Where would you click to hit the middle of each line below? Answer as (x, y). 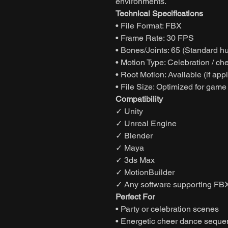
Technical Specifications (159, 13)
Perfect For (135, 196)
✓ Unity (129, 111)
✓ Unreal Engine (146, 123)
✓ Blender (134, 135)
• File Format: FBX (149, 25)
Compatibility (139, 99)
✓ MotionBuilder (145, 172)
